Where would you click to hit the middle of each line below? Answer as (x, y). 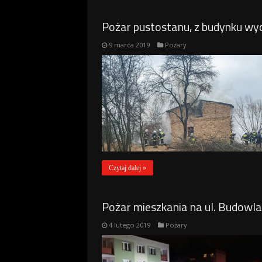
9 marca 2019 (129, 45)
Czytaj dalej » (127, 168)
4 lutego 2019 (129, 225)
